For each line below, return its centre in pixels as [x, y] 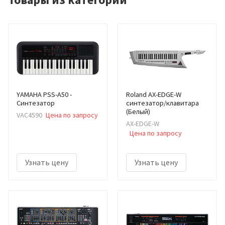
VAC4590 [29, 115]
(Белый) [138, 111]
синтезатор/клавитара [162, 103]
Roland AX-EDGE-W [154, 94]
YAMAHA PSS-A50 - [44, 94]
